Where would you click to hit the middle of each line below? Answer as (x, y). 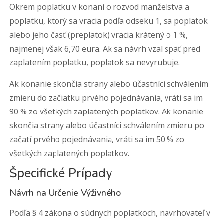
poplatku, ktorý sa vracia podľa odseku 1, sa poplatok (109, 21)
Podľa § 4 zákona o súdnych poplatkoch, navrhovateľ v (110, 213)
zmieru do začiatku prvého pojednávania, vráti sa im (106, 98)
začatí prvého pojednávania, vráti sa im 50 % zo (97, 139)
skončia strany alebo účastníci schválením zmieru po (107, 125)
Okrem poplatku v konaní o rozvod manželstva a (100, 7)
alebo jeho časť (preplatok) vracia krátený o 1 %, (99, 35)
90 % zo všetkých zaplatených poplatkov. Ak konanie (107, 111)
